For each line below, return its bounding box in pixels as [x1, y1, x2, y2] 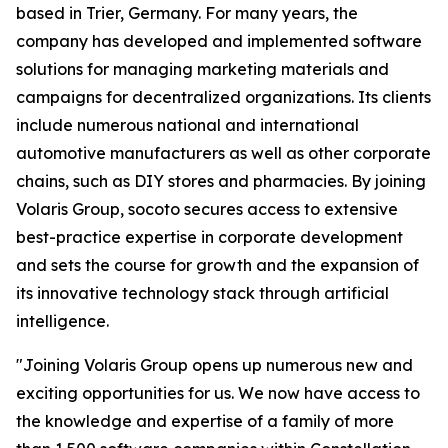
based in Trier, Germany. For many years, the [16, 3, 358, 23]
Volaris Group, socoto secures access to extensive [16, 199, 398, 219]
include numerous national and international [16, 115, 359, 135]
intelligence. [16, 311, 109, 331]
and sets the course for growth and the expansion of [16, 255, 419, 275]
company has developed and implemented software [16, 31, 422, 51]
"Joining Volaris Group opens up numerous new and [16, 355, 413, 375]
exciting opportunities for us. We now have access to [16, 383, 420, 403]
